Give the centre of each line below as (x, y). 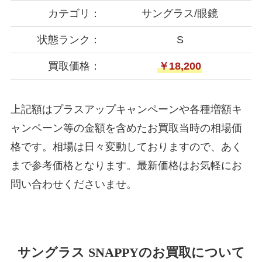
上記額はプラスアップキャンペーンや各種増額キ (126, 110)
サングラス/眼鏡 (180, 13)
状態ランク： (69, 39)
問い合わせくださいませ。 (73, 185)
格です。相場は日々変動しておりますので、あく (126, 147)
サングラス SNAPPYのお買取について (131, 253)
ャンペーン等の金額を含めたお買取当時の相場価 (126, 128)
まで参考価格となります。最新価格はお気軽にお (126, 166)
